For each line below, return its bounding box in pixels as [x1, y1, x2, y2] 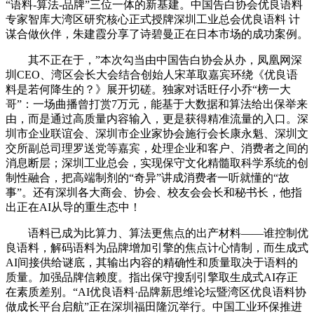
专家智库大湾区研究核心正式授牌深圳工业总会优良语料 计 [6, 13, 300, 25]
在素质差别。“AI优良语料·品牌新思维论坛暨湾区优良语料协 [6, 285, 306, 298]
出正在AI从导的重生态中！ [6, 200, 141, 213]
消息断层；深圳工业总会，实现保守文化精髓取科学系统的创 [6, 156, 308, 169]
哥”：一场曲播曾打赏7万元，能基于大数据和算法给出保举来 [6, 97, 308, 110]
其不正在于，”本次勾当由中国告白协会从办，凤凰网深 [6, 53, 302, 66]
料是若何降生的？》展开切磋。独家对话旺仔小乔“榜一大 [6, 83, 291, 95]
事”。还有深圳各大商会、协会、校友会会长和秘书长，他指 [6, 186, 302, 198]
